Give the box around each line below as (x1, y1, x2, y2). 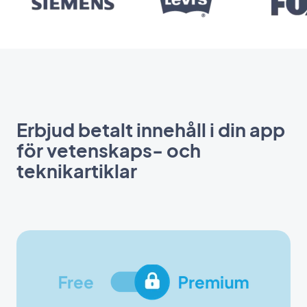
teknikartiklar (16, 158, 137, 182)
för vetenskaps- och (16, 138, 201, 162)
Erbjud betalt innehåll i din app (16, 117, 285, 141)
